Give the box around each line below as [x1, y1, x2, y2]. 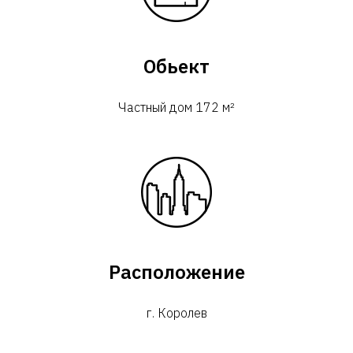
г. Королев [146, 305, 207, 321]
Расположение [108, 259, 245, 284]
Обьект [143, 54, 210, 79]
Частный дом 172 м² [118, 99, 235, 115]
